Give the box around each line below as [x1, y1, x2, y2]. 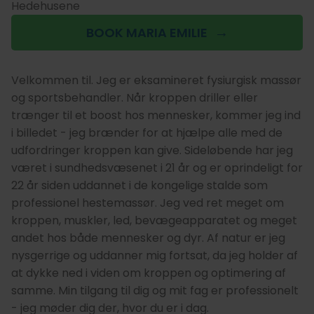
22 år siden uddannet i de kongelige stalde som [11, 177, 268, 193]
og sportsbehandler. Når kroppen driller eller [11, 89, 258, 106]
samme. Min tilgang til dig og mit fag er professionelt [11, 282, 299, 299]
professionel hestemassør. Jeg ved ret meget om [11, 194, 284, 211]
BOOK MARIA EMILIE [86, 23, 207, 41]
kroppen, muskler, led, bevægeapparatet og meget [11, 212, 297, 228]
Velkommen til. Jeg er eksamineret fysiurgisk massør [11, 71, 301, 88]
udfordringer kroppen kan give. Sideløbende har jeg [11, 142, 293, 158]
